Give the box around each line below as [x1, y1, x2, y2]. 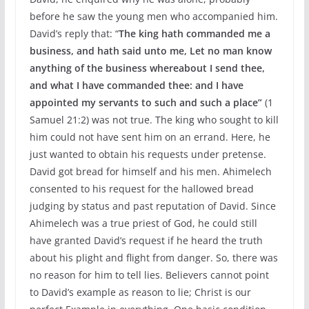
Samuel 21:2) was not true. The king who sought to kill [29, 113, 279, 126]
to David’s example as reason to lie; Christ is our [29, 286, 251, 299]
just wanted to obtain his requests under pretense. [29, 148, 266, 161]
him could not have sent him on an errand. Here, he [29, 130, 270, 143]
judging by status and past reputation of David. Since [29, 199, 276, 212]
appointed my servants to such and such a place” [29, 96, 262, 109]
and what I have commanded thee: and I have [29, 79, 243, 92]
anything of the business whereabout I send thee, [29, 61, 265, 74]
